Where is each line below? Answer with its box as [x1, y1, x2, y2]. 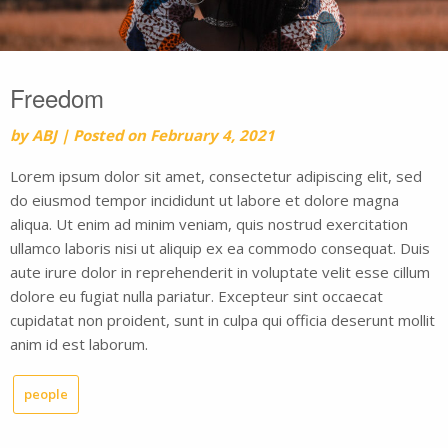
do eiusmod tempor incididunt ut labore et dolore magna [10, 189, 399, 210]
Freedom [10, 79, 104, 115]
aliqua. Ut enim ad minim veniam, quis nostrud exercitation [10, 213, 408, 234]
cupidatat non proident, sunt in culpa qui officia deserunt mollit [10, 309, 435, 330]
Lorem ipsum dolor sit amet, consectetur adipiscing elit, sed [10, 165, 422, 186]
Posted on [73, 124, 150, 145]
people [24, 384, 68, 403]
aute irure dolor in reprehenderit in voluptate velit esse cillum [10, 261, 430, 282]
